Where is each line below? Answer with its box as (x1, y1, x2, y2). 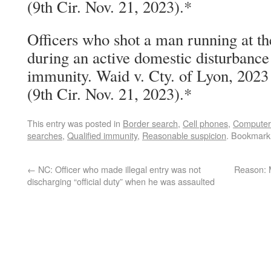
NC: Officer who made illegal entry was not (36, 163, 201, 175)
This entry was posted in (27, 117, 123, 129)
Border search (123, 117, 178, 129)
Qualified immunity (67, 129, 137, 142)
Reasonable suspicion (142, 129, 226, 142)
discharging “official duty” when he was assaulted (27, 175, 215, 188)
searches (27, 129, 62, 142)
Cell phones (183, 117, 228, 129)
